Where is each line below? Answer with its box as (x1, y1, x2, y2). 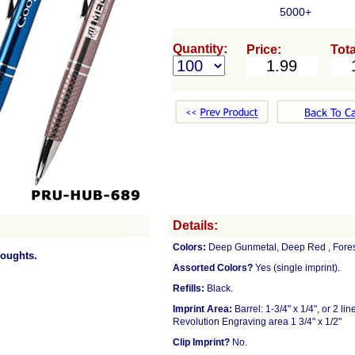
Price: (246, 43, 281, 56)
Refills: (173, 283, 204, 294)
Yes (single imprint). (253, 262, 340, 273)
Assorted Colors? (173, 262, 253, 273)
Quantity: (173, 42, 227, 55)
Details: (173, 219, 218, 232)
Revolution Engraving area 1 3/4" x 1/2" (173, 316, 342, 327)
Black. (204, 283, 233, 294)
